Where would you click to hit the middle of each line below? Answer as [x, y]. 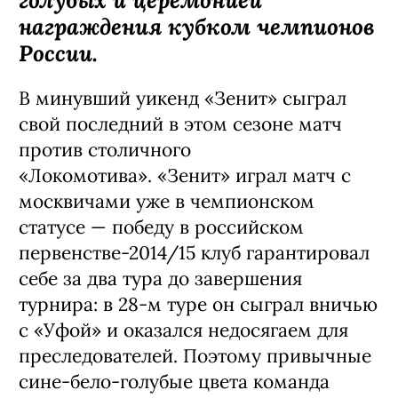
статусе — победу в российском [161, 227]
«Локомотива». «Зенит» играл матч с [185, 175]
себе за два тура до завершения [160, 279]
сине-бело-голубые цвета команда [174, 382]
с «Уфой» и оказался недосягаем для [183, 330]
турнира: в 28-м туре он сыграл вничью [198, 304]
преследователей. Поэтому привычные [195, 356]
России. [61, 53]
